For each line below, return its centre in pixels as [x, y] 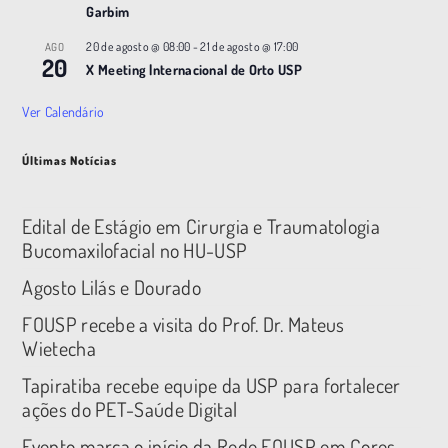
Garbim [108, 12]
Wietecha [59, 348]
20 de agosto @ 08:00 [138, 47]
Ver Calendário [63, 112]
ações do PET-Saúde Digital [130, 409]
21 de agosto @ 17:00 [249, 47]
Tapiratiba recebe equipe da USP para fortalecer [211, 385]
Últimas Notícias [70, 161]
